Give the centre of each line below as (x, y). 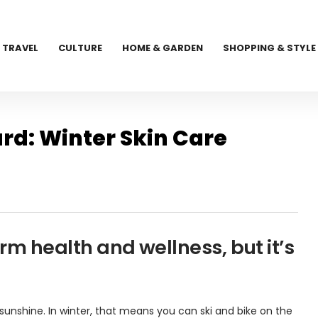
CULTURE (81, 48)
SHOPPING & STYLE (270, 48)
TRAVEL (21, 48)
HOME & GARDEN (163, 48)
